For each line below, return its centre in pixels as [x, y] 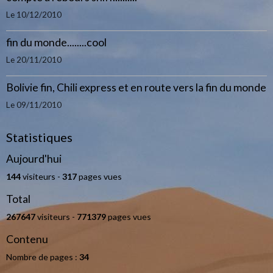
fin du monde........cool [56, 42]
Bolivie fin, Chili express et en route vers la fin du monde [136, 87]
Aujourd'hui [34, 159]
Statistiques [39, 137]
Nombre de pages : [43, 257]
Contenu [27, 239]
